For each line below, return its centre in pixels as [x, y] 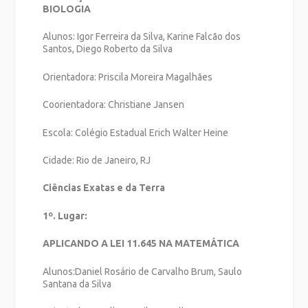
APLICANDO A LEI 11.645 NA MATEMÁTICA [141, 244]
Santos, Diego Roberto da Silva [108, 49]
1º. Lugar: [65, 216]
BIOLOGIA [67, 9]
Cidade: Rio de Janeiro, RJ [97, 160]
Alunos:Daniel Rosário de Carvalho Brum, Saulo [143, 271]
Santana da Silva [77, 284]
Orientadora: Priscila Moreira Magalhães [128, 77]
